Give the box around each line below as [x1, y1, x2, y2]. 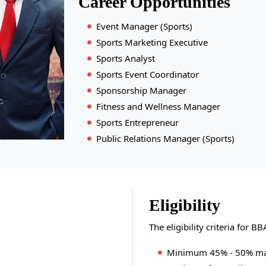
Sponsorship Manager [96, 84, 186, 96]
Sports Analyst [96, 52, 155, 64]
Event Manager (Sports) [96, 20, 192, 32]
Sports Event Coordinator [96, 68, 199, 80]
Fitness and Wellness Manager [96, 100, 220, 112]
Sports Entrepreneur [96, 116, 179, 128]
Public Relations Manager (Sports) [96, 132, 235, 144]
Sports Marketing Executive [96, 36, 208, 48]
